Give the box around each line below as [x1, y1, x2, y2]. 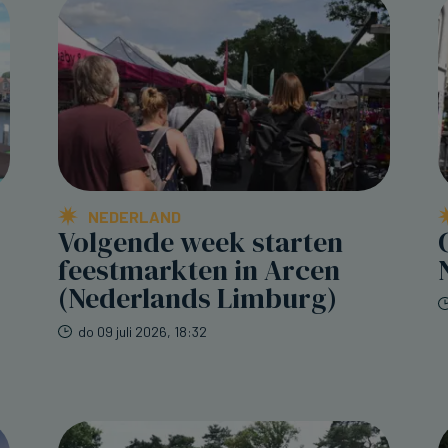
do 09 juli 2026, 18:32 [78, 323, 207, 341]
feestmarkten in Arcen [58, 251, 340, 290]
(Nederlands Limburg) [58, 279, 337, 318]
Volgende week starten [58, 223, 343, 262]
